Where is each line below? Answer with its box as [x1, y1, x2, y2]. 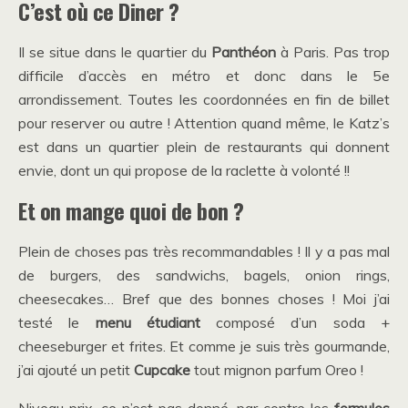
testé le [18, 313, 96, 332]
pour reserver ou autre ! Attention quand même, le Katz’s [18, 114, 390, 133]
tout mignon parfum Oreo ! [190, 361, 363, 380]
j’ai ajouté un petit [18, 361, 134, 380]
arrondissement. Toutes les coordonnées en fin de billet [18, 90, 390, 109]
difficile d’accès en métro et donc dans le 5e [18, 66, 390, 86]
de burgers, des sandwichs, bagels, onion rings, [18, 266, 390, 285]
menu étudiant [95, 313, 200, 332]
